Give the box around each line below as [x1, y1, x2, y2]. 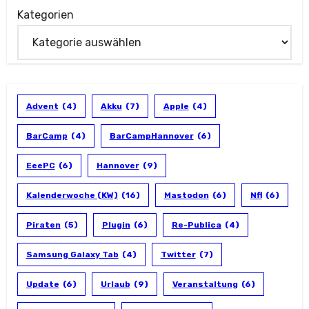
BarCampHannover [109, 131, 194, 141]
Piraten [26, 220, 61, 230]
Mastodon [163, 190, 209, 201]
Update [26, 279, 59, 290]
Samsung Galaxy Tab [26, 250, 119, 260]
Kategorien [17, 8, 74, 22]
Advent [26, 101, 59, 112]
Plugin [101, 220, 130, 230]
